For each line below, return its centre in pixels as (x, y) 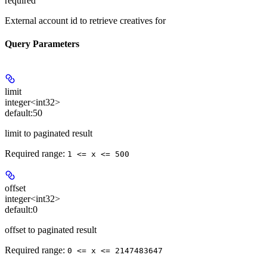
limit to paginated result (49, 133)
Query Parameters (42, 44)
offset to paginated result (51, 229)
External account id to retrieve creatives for (85, 21)
